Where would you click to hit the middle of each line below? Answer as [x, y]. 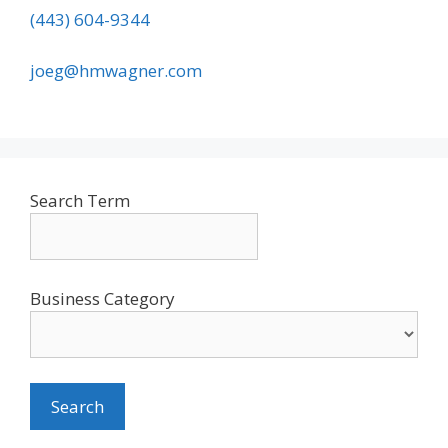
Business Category [102, 298]
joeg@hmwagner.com [116, 70]
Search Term [80, 201]
